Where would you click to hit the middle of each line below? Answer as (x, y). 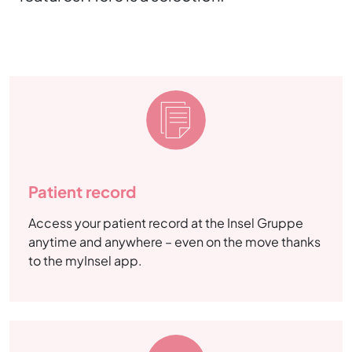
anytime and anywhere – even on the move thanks (174, 242)
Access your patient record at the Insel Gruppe (166, 223)
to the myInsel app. (85, 261)
